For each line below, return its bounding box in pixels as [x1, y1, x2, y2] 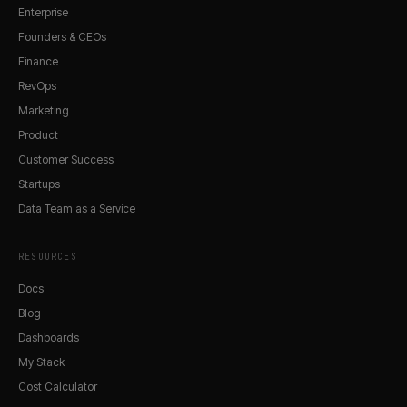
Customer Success [18, 152, 114, 166]
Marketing [18, 103, 69, 117]
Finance [18, 54, 58, 68]
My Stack [18, 354, 65, 369]
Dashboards [18, 330, 79, 344]
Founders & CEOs [18, 29, 106, 44]
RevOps [18, 78, 56, 93]
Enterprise [18, 5, 68, 19]
